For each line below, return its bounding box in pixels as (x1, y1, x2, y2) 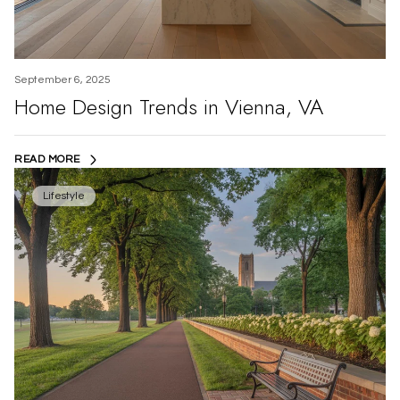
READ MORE (14, 154, 80, 165)
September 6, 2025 (14, 74, 111, 86)
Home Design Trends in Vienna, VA (14, 91, 323, 122)
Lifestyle (43, 190, 85, 202)
